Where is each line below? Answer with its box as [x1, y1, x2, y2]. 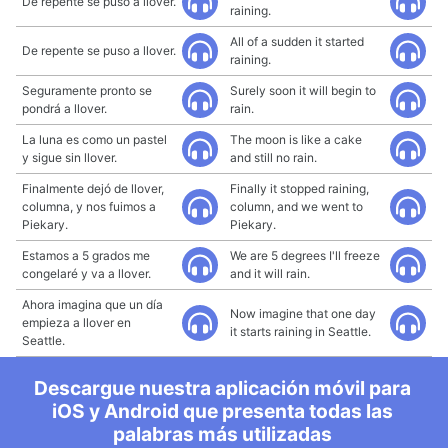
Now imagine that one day [230, 306, 376, 321]
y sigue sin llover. [22, 150, 117, 165]
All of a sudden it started [230, 34, 364, 49]
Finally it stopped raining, [230, 181, 369, 196]
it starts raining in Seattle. [230, 324, 371, 339]
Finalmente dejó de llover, [22, 181, 164, 196]
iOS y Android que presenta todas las [51, 399, 393, 423]
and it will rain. [230, 266, 310, 281]
